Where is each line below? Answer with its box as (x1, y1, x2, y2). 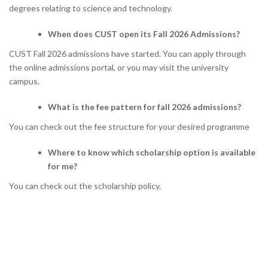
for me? (48, 161, 79, 171)
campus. (9, 76, 41, 86)
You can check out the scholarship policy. (9, 181, 163, 191)
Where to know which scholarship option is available (48, 147, 255, 157)
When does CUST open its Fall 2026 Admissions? (48, 29, 242, 39)
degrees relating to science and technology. (9, 3, 172, 13)
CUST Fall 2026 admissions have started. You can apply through (9, 48, 246, 59)
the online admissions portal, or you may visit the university (9, 62, 229, 72)
